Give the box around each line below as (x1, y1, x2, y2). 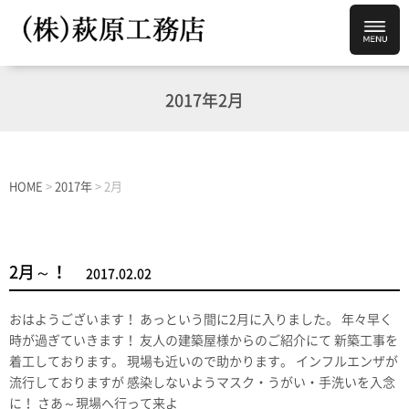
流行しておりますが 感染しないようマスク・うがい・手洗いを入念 (9, 376, 395, 390)
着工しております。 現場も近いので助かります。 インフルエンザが (9, 355, 398, 369)
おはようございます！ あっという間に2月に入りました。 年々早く (9, 313, 393, 327)
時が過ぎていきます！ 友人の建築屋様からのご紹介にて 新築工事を (9, 334, 398, 348)
